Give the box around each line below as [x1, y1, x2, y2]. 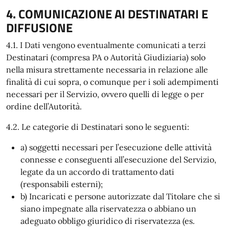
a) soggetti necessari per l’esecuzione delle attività [20, 142, 212, 152]
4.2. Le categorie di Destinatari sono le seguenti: [6, 122, 189, 132]
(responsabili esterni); [20, 179, 103, 189]
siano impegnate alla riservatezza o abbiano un [20, 203, 196, 214]
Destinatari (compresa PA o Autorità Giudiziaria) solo [6, 52, 205, 62]
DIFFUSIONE [6, 18, 73, 37]
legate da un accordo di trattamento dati [20, 167, 174, 177]
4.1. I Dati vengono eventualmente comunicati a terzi [6, 40, 206, 50]
